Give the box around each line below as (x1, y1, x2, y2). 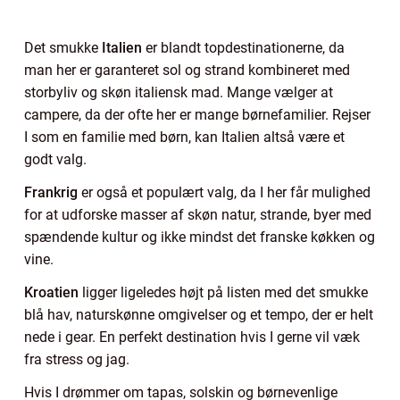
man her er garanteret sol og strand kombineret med (24, 61, 350, 79)
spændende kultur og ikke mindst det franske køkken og (24, 228, 375, 246)
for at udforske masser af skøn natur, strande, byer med (24, 205, 371, 223)
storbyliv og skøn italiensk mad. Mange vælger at (24, 83, 333, 101)
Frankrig (24, 183, 78, 201)
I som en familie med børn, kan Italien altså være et (24, 128, 345, 146)
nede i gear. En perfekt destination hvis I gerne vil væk (24, 328, 360, 346)
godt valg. (24, 150, 90, 168)
